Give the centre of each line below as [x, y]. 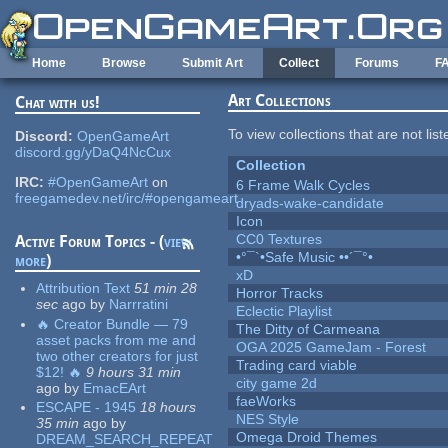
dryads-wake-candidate [310, 203]
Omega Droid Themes [307, 437]
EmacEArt [115, 387]
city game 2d [277, 383]
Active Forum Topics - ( [90, 242]
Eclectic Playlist [284, 311]
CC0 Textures [279, 239]
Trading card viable [297, 365]
